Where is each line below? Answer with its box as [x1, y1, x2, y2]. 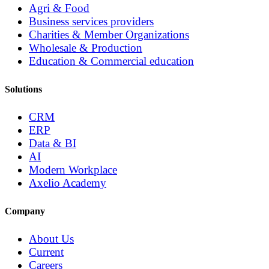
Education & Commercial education [29, 55, 194, 68]
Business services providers [29, 15, 154, 28]
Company [5, 205, 45, 216]
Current [29, 245, 64, 258]
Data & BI [29, 137, 76, 150]
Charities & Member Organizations [29, 28, 189, 41]
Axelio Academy [29, 177, 106, 190]
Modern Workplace [29, 163, 117, 177]
